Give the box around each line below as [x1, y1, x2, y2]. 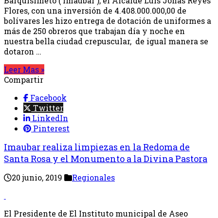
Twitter [33, 102, 63, 113]
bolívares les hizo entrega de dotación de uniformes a [4, 15, 211, 26]
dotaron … [4, 46, 41, 56]
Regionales [72, 172, 115, 182]
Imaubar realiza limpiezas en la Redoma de [4, 141, 190, 153]
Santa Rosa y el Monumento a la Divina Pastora [4, 152, 207, 164]
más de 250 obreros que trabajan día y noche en [4, 25, 185, 36]
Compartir [4, 74, 43, 85]
